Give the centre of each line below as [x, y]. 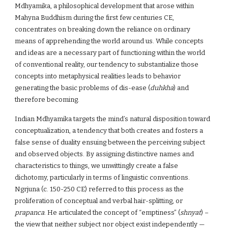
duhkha [162, 88]
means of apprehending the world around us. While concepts [109, 41]
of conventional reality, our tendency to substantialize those [107, 64]
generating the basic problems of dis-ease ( [83, 88]
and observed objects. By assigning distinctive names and [105, 154]
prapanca [30, 212]
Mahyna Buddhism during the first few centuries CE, [95, 18]
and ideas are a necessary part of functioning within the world [110, 53]
